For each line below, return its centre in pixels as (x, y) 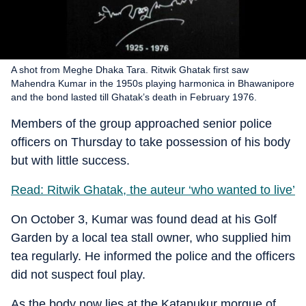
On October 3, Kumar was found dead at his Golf (144, 219)
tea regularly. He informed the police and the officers (153, 256)
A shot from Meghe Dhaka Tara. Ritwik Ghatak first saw (130, 70)
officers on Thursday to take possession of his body (151, 142)
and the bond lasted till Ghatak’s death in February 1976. (134, 97)
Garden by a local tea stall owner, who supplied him (151, 238)
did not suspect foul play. (78, 275)
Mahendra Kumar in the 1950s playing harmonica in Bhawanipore (153, 83)
